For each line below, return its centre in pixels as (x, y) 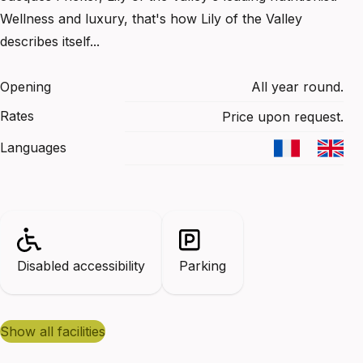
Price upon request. (283, 116)
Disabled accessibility (81, 265)
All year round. (297, 86)
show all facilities (57, 331)
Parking (203, 265)
